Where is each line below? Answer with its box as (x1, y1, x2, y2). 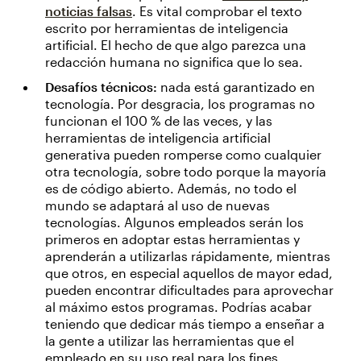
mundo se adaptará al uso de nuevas (45, 197, 270, 214)
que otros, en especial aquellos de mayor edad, (45, 265, 333, 281)
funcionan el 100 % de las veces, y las (45, 113, 272, 129)
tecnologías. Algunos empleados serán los (45, 214, 304, 230)
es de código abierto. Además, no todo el (45, 180, 297, 197)
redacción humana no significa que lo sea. (45, 54, 303, 70)
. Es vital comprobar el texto (132, 3, 302, 19)
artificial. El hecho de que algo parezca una (45, 37, 306, 53)
